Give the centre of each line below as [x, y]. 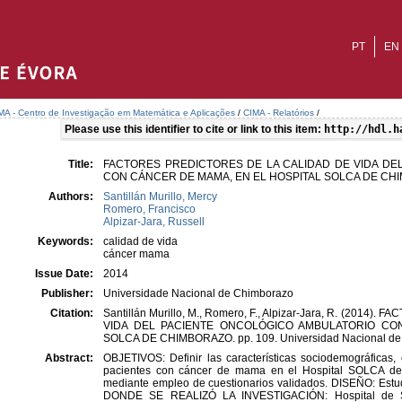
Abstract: [70, 358]
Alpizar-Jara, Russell [154, 222]
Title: [82, 164]
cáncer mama [136, 254]
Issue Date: [66, 274]
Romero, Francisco [149, 209]
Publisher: [69, 293]
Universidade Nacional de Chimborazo [198, 293]
